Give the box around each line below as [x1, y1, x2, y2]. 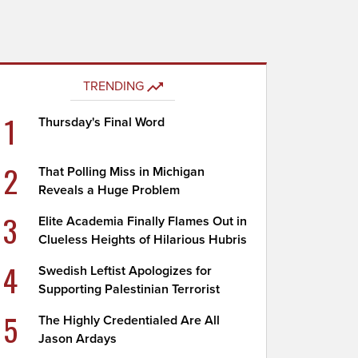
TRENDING [82, 78, 144, 94]
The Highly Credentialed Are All [38, 312, 221, 328]
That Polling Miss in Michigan [38, 164, 205, 180]
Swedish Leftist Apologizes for [38, 263, 213, 279]
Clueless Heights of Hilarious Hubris [38, 232, 248, 248]
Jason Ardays [38, 331, 117, 347]
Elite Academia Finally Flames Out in [38, 213, 248, 229]
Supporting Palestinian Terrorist [38, 281, 221, 297]
